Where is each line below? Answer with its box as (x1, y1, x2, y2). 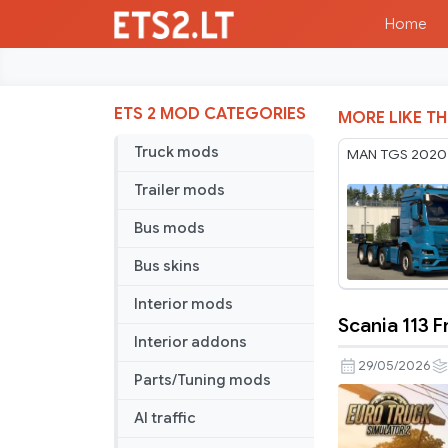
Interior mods (134, 295, 233, 314)
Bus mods (134, 219, 205, 238)
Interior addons (134, 333, 247, 352)
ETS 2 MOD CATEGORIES (114, 104, 306, 125)
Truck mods (134, 143, 219, 162)
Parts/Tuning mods (134, 371, 271, 390)
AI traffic (134, 409, 196, 428)
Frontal (337, 377, 409, 404)
